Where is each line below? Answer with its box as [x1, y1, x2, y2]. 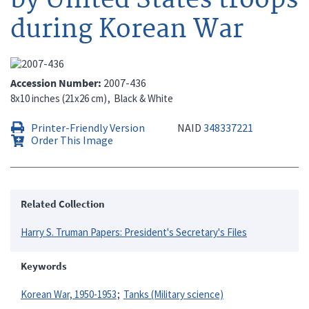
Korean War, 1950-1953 [21, 287, 117, 301]
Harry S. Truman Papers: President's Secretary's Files [21, 225, 247, 239]
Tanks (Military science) [123, 287, 223, 301]
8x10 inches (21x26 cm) [10, 91, 107, 105]
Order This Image [31, 132, 113, 147]
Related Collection [21, 197, 105, 210]
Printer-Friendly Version [31, 120, 145, 134]
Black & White [114, 91, 173, 105]
